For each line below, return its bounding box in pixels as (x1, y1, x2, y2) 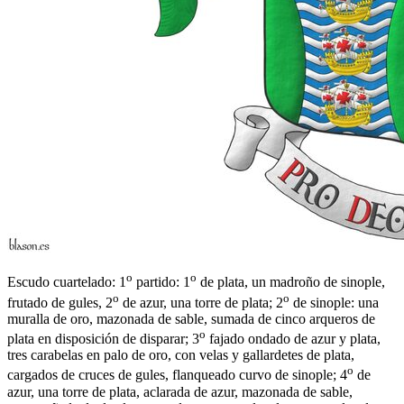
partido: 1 (133, 274, 190, 290)
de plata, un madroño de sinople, (197, 274, 385, 290)
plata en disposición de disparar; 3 (7, 331, 199, 347)
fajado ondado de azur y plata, (206, 331, 381, 347)
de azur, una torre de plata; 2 (119, 294, 283, 310)
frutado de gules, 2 (7, 294, 113, 310)
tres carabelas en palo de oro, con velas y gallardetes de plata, (7, 347, 354, 363)
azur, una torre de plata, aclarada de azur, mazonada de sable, (7, 383, 353, 399)
